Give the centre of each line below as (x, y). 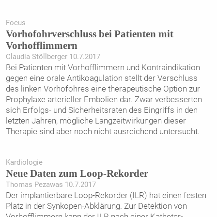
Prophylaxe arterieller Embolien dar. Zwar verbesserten (104, 100)
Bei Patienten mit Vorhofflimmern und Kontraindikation (103, 68)
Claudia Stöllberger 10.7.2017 (53, 57)
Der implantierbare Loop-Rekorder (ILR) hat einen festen (106, 195)
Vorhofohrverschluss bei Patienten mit (89, 34)
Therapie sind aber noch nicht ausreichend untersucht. (102, 132)
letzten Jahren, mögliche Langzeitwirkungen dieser (96, 121)
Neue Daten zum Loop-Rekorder (77, 174)
